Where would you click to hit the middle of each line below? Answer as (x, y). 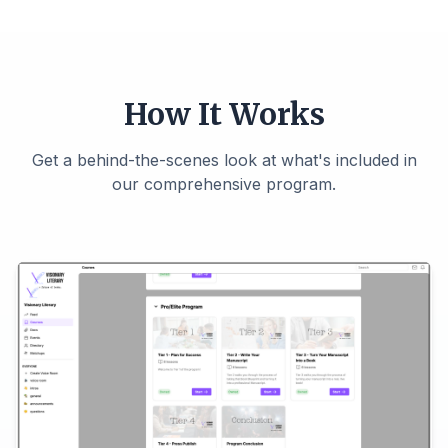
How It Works (224, 114)
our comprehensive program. (224, 184)
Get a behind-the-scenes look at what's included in (224, 160)
